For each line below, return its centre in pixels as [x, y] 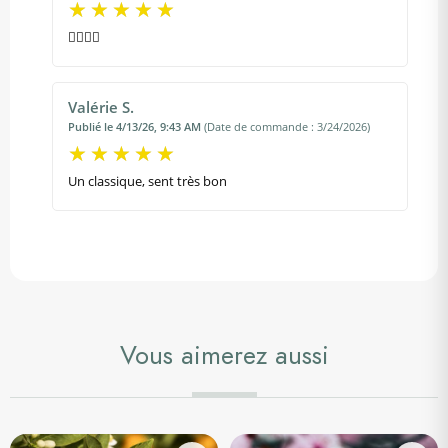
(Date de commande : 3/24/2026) [287, 126]
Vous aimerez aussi [224, 355]
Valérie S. [101, 106]
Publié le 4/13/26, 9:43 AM [134, 126]
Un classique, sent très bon [147, 180]
